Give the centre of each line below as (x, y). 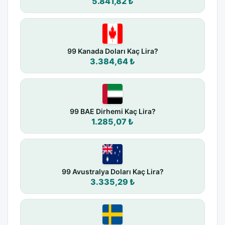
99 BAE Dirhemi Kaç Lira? (113, 111)
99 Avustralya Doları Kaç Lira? (113, 172)
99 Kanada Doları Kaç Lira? (113, 51)
